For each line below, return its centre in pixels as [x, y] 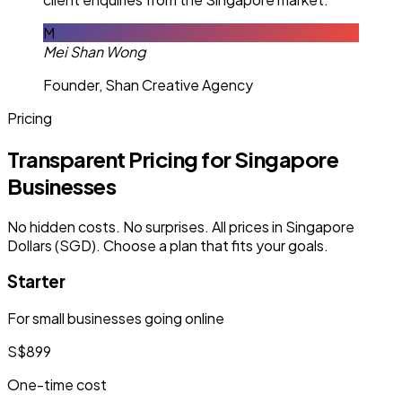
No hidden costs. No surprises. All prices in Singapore [181, 226]
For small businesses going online [116, 319]
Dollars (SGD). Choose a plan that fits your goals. [168, 245]
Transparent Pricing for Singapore [173, 158]
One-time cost [57, 385]
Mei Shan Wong [95, 51]
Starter [36, 282]
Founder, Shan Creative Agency [148, 84]
